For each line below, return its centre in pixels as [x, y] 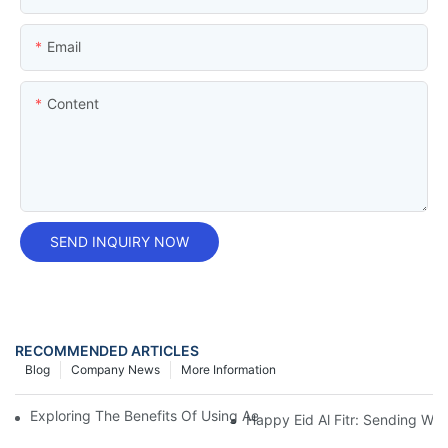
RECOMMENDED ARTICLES [107, 351]
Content [73, 103]
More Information [228, 370]
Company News [115, 370]
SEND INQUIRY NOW [119, 241]
